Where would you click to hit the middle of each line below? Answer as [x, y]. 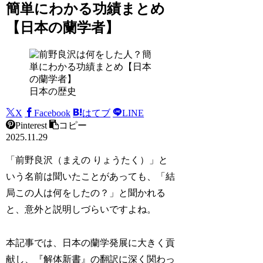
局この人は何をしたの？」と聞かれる [86, 193]
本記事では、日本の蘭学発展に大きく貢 [91, 242]
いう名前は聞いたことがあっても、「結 [91, 176]
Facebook [53, 113]
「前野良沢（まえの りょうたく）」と [87, 160]
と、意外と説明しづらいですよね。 [81, 209]
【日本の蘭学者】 [63, 27]
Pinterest [31, 125]
